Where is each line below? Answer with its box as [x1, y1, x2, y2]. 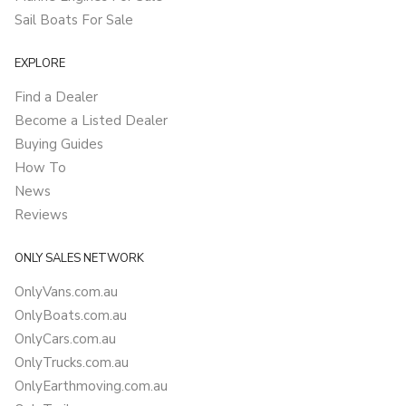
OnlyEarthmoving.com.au [14, 377, 168, 395]
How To [14, 159, 66, 177]
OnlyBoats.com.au [14, 306, 127, 324]
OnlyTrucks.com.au [14, 353, 129, 372]
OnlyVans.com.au [14, 283, 118, 301]
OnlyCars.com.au [14, 330, 116, 348]
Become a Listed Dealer [14, 111, 168, 130]
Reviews [14, 206, 68, 224]
